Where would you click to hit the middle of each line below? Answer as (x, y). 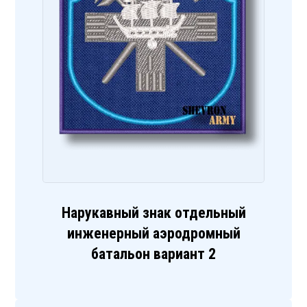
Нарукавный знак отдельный (153, 213)
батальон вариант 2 (153, 254)
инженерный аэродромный (153, 234)
